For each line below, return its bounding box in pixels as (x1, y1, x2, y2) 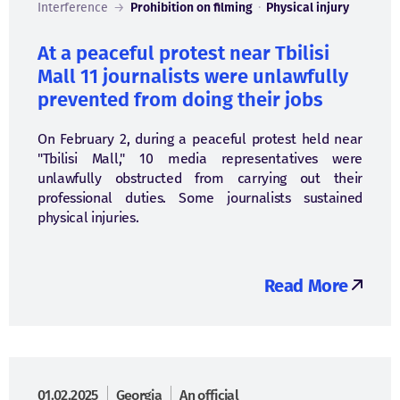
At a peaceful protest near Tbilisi (37, 41, 329, 65)
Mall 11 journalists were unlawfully (37, 64, 348, 88)
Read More (263, 275, 348, 296)
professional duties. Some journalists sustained (37, 189, 362, 206)
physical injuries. (37, 209, 139, 226)
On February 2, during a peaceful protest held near (37, 130, 362, 147)
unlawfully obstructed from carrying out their (37, 170, 362, 187)
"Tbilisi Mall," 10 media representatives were (37, 150, 362, 167)
